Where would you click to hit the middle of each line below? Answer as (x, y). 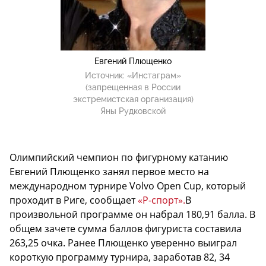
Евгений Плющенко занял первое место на (109, 172)
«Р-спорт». (161, 200)
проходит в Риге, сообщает (74, 200)
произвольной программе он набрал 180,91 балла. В (132, 215)
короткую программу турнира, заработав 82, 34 (120, 257)
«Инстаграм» (154, 76)
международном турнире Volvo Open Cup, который (128, 186)
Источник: (106, 76)
